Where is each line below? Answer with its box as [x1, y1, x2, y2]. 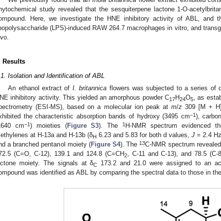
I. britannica [72, 84, 107, 92]
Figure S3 [67, 122, 99, 130]
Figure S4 [90, 141, 121, 148]
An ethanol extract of [8, 84, 73, 92]
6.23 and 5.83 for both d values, [97, 131, 191, 139]
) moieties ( [30, 122, 67, 130]
